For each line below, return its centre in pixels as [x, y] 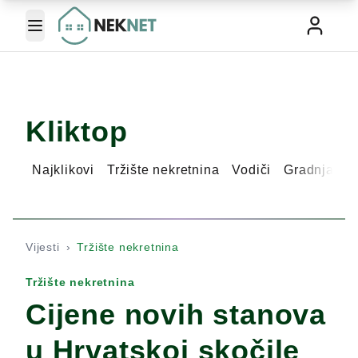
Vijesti [43, 247]
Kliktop [77, 131]
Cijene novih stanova [176, 314]
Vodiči [252, 170]
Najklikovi [63, 170]
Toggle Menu [70, 32]
